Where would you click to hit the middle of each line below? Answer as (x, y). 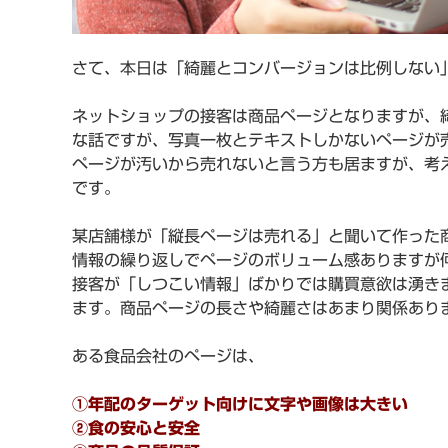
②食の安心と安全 (136, 428)
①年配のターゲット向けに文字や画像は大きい (240, 404)
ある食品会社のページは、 (168, 356)
